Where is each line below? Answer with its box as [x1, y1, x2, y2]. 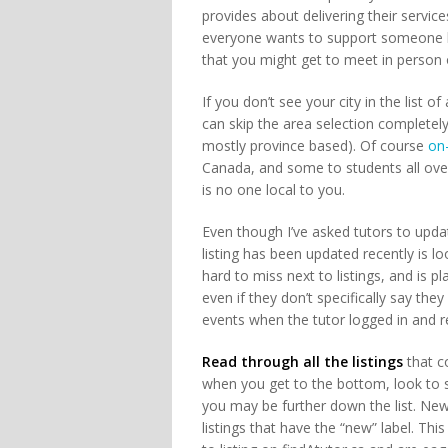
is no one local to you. [202, 179, 345, 199]
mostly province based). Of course [202, 135, 428, 155]
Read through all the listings [202, 351, 403, 371]
